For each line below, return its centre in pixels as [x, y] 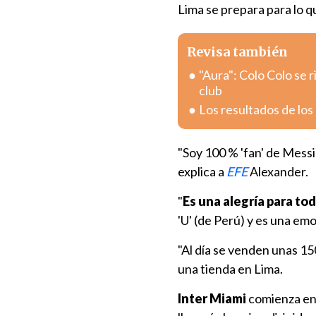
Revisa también [237, 52]
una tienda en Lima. [230, 269]
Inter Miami [212, 298]
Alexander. [278, 171]
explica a [202, 171]
